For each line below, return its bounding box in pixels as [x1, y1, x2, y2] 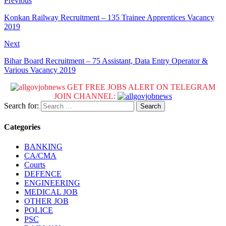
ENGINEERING [24, 178, 80, 187]
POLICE [24, 205, 53, 214]
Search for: [4, 101, 39, 110]
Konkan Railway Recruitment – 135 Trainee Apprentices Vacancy [4, 13, 214, 22]
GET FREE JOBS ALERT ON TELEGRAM [65, 83, 215, 92]
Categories [4, 122, 40, 131]
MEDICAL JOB [24, 187, 78, 196]
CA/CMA [24, 151, 56, 160]
